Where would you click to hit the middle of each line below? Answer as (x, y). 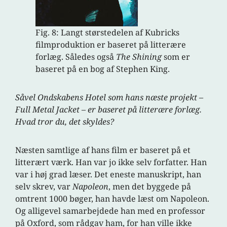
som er (176, 57)
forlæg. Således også (76, 57)
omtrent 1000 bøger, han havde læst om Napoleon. (112, 199)
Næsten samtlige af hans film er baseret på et (103, 150)
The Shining (139, 57)
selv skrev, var (44, 187)
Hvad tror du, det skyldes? (65, 122)
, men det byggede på (150, 187)
